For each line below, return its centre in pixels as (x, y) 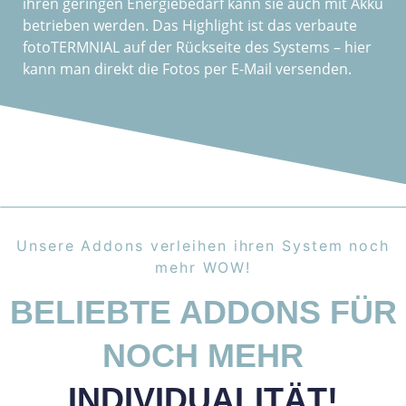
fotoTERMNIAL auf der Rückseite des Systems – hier (197, 47)
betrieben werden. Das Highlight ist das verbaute (190, 25)
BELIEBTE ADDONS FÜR (203, 313)
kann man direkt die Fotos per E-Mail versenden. (187, 68)
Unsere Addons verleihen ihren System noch (203, 245)
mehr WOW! (203, 267)
